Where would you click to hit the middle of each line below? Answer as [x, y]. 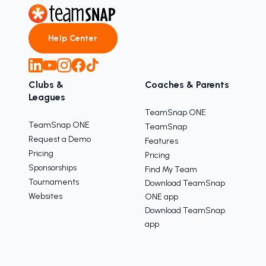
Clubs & [46, 84]
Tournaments [54, 182]
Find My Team [171, 169]
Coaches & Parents [187, 84]
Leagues [47, 97]
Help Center [73, 38]
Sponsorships [53, 167]
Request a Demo [60, 139]
